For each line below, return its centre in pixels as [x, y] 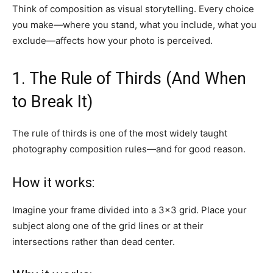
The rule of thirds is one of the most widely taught [120, 133]
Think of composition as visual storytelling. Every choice [133, 9]
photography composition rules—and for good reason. [129, 149]
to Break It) [52, 101]
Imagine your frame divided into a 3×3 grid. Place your [129, 210]
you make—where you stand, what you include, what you [134, 24]
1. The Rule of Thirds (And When [129, 78]
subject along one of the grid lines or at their [108, 225]
